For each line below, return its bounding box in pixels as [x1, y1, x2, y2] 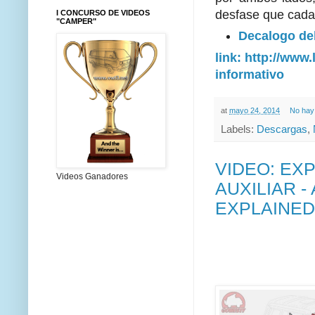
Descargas [257, 124, 307, 136]
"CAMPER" [56, 16, 96, 25]
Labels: [221, 124, 257, 136]
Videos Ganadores [56, 171, 128, 181]
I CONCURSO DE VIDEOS [56, 8, 150, 17]
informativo [215, 67, 288, 82]
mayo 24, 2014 [229, 105, 280, 115]
